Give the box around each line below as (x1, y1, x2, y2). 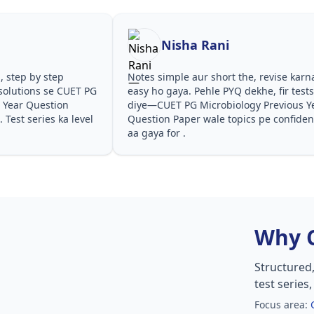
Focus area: (254, 297, 311, 311)
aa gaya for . (128, 125, 186, 139)
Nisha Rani (161, 36, 230, 53)
